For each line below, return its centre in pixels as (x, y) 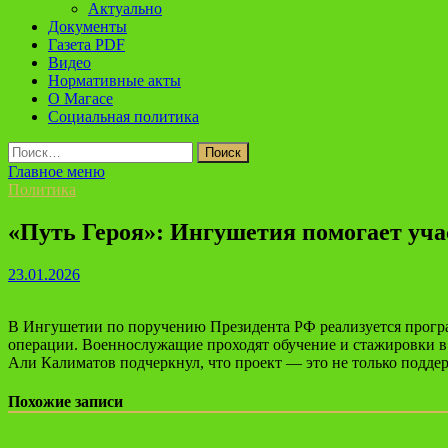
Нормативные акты (114, 80)
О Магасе (80, 98)
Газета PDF (86, 44)
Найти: (31, 149)
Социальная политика (123, 116)
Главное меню (56, 171)
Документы (87, 26)
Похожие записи (65, 402)
